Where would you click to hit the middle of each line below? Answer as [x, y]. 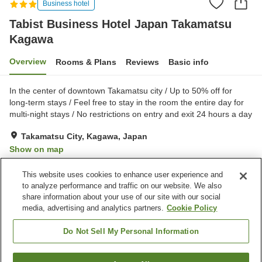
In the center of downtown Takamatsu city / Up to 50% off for [121, 90]
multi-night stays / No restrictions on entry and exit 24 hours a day [131, 114]
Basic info [189, 62]
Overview [28, 61]
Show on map [37, 149]
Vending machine [53, 230]
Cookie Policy [192, 208]
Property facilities [48, 200]
